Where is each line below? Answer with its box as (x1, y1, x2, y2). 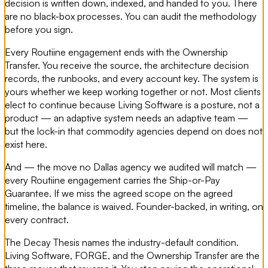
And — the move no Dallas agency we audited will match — (5, 160, 257, 173)
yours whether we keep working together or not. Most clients (5, 85, 261, 98)
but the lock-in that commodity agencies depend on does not (5, 124, 263, 137)
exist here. (5, 138, 47, 150)
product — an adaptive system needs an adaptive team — (5, 111, 248, 124)
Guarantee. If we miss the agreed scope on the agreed (5, 187, 233, 199)
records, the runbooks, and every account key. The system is (5, 72, 258, 84)
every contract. (5, 213, 69, 226)
